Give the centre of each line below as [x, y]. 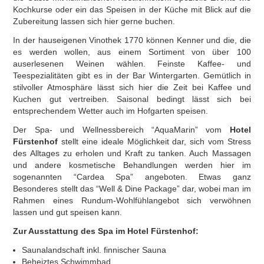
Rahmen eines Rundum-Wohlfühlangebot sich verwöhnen [132, 200]
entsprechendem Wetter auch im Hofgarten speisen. [111, 111]
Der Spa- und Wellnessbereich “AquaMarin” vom [121, 130]
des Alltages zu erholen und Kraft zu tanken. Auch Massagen [132, 153]
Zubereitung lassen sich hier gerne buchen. [94, 21]
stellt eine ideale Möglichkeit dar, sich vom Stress [156, 141]
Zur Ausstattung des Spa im [70, 231]
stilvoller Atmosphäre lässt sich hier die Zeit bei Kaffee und [132, 87]
